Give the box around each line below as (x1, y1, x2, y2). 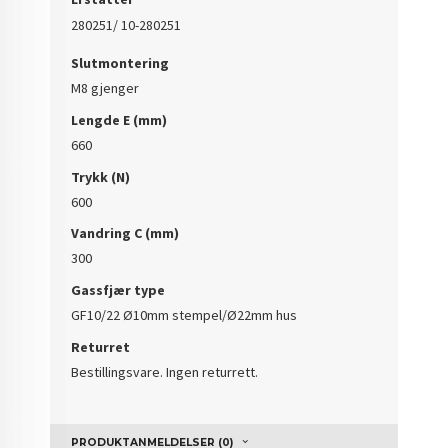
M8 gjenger (71, 79, 140, 98)
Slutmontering (71, 54, 170, 73)
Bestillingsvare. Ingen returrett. (71, 362, 259, 381)
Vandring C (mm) (71, 224, 180, 243)
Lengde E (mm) (71, 110, 168, 129)
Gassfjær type (71, 280, 166, 299)
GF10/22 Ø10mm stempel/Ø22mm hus (71, 306, 298, 325)
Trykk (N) (71, 167, 131, 186)
